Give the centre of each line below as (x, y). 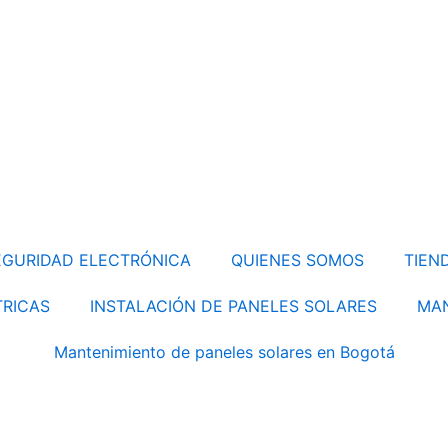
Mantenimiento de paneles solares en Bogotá (224, 352)
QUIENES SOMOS (297, 260)
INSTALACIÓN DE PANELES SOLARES (233, 306)
